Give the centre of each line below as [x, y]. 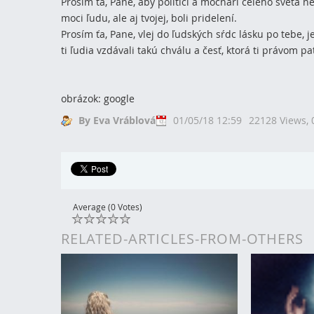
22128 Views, [280, 121]
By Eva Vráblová [117, 121]
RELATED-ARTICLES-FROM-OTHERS [182, 239]
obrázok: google [98, 99]
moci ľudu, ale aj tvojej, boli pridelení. [149, 18]
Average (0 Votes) [108, 207]
